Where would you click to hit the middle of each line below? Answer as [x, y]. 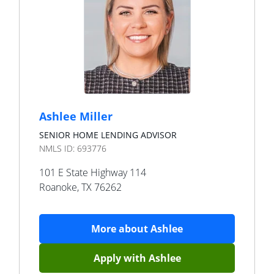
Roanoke [58, 187]
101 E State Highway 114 [93, 172]
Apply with [121, 258]
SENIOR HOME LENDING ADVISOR [108, 135]
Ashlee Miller [76, 116]
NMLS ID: [58, 148]
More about [121, 229]
